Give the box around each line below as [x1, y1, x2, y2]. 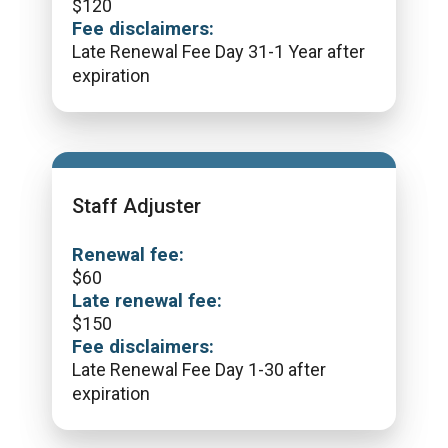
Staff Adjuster [72, 194, 201, 218]
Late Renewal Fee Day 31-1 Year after [72, 41, 365, 62]
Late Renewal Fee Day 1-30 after [72, 359, 326, 380]
